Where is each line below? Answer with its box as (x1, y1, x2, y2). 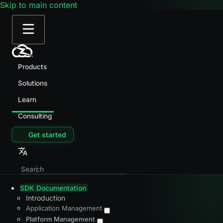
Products (18, 62, 47, 71)
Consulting (18, 111, 52, 120)
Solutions (18, 79, 47, 87)
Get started (28, 130, 66, 139)
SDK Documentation (20, 183, 86, 192)
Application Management (26, 204, 102, 212)
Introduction (26, 193, 65, 202)
